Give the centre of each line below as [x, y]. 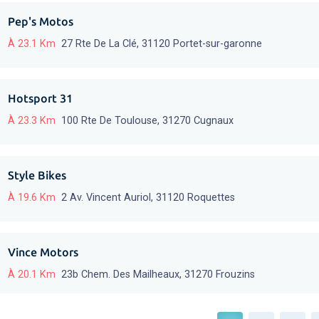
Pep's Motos [41, 22]
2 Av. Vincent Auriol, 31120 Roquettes [148, 198]
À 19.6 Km [32, 198]
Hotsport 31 [40, 99]
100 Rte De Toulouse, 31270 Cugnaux [147, 121]
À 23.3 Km [32, 121]
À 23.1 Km [32, 44]
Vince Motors [43, 252]
